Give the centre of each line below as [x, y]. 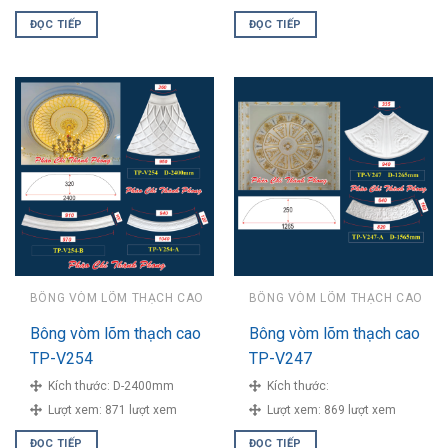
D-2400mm [143, 385]
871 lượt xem [140, 409]
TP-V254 [61, 358]
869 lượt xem [359, 409]
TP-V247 [280, 358]
